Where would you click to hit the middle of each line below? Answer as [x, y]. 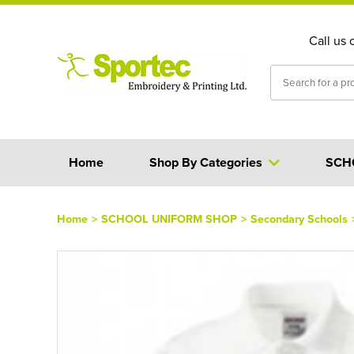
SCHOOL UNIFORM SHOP [169, 218]
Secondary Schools [299, 218]
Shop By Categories [205, 162]
